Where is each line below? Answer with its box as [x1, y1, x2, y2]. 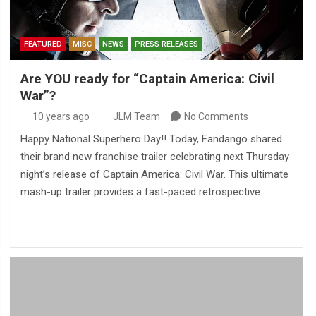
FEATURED [23, 39, 62, 49]
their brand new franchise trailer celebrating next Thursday [20, 150, 289, 163]
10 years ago [32, 110, 90, 122]
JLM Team [112, 110, 160, 122]
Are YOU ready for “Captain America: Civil [20, 70, 274, 87]
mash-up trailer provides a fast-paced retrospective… [20, 185, 267, 198]
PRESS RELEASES [134, 39, 198, 49]
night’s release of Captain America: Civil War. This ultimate [20, 167, 288, 181]
